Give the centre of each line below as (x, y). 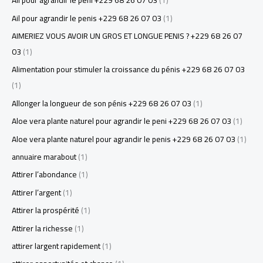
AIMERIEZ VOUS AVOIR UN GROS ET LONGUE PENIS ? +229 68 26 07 (127, 36)
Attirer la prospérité (45, 210)
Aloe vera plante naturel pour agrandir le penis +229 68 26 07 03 (124, 139)
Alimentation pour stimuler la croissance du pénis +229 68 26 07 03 (128, 70)
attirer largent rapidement (56, 246)
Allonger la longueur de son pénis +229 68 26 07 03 (102, 103)
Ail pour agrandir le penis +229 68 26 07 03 (87, 18)
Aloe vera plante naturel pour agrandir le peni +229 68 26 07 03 (122, 121)
